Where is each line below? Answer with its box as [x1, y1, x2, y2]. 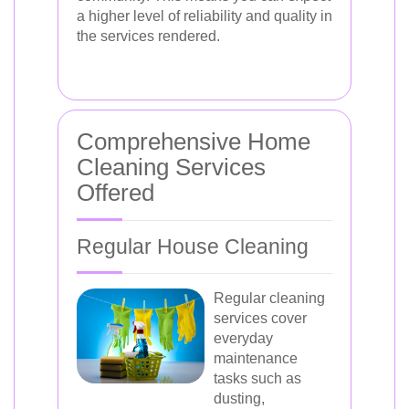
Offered [77, 179, 154, 206]
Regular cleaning [214, 290, 325, 306]
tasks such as [214, 371, 301, 386]
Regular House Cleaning [77, 235, 309, 258]
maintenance [214, 351, 298, 366]
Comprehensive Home [77, 128, 310, 155]
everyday [214, 330, 273, 346]
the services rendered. [77, 28, 220, 44]
